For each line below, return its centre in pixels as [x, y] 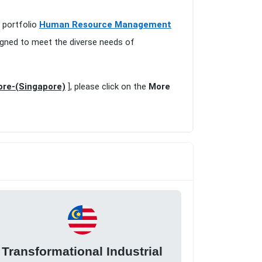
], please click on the [107, 87]
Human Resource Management [105, 25]
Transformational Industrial [82, 251]
